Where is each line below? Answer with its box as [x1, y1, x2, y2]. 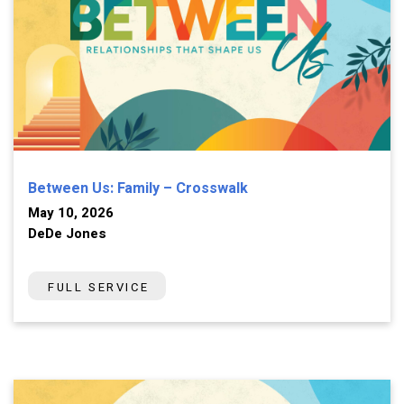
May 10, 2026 [28, 203, 114, 224]
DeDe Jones [28, 224, 106, 244]
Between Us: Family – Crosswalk [28, 178, 248, 200]
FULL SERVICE [48, 279, 150, 297]
